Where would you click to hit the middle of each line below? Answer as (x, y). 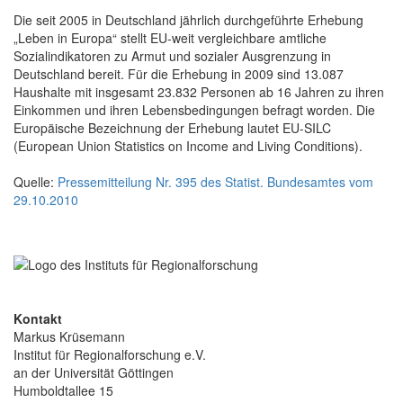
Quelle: (36, 181)
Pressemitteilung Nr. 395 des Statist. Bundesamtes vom (215, 181)
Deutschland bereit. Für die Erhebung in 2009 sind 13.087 (179, 73)
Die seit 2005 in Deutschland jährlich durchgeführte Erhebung (188, 19)
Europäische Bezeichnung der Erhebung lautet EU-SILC (172, 127)
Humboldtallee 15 (63, 390)
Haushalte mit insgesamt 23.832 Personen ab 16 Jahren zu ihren (199, 91)
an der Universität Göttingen (94, 372)
